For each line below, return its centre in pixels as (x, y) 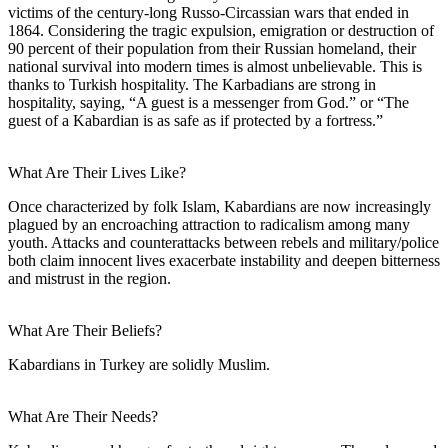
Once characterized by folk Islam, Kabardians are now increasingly (219, 206)
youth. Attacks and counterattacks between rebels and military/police (223, 242)
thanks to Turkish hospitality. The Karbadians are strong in (192, 84)
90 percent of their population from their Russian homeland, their (212, 48)
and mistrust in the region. (89, 278)
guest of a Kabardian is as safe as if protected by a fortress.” (195, 120)
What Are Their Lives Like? (97, 172)
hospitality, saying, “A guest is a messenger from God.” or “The (208, 102)
